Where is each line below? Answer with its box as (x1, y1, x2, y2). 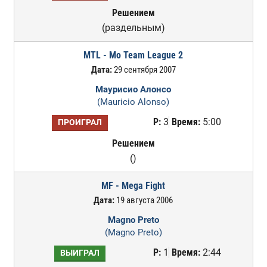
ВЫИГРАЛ (60, 248, 100, 258)
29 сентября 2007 (111, 64, 176, 75)
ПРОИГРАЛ (57, 117, 102, 128)
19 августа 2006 (114, 195, 173, 206)
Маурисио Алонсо (95, 84, 172, 95)
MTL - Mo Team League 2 (83, 49, 184, 61)
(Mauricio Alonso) (97, 97, 170, 107)
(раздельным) (101, 22, 165, 33)
